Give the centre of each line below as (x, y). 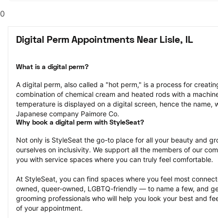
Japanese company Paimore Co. (68, 114)
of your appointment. (49, 208)
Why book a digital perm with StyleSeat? (80, 123)
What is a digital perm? (52, 67)
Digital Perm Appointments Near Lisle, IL (105, 40)
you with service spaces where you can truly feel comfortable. (115, 159)
